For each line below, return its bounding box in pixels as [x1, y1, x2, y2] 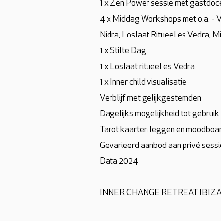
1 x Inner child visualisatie [100, 78, 186, 87]
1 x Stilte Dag [100, 46, 146, 56]
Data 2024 [100, 157, 138, 166]
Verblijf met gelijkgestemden [100, 94, 201, 103]
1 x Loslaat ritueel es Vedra [100, 62, 195, 72]
